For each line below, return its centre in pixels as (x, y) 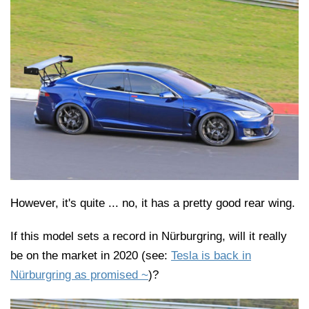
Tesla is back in (211, 255)
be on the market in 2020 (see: (91, 255)
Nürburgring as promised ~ (79, 275)
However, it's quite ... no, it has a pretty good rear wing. (153, 203)
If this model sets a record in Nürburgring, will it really (149, 236)
